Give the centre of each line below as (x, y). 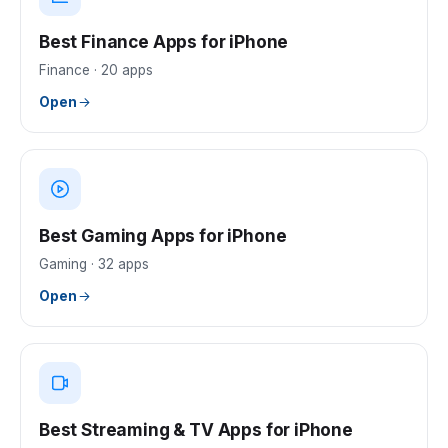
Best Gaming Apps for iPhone (163, 235)
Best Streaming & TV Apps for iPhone (196, 429)
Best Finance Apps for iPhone (164, 41)
